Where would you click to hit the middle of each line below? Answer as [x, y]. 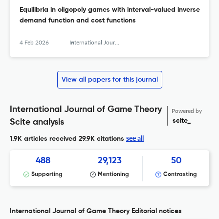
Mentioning [113, 175]
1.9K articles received [43, 139]
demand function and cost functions [78, 21]
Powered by [187, 111]
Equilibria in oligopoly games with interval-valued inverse [110, 10]
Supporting [47, 175]
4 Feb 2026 [34, 43]
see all [135, 138]
